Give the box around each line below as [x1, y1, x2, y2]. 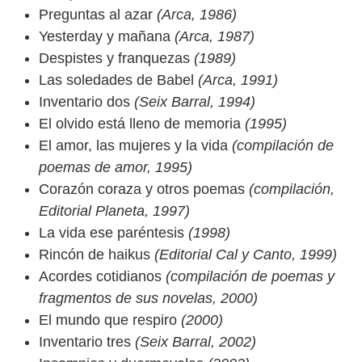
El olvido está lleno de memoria [39, 116, 241, 132]
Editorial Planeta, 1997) [39, 203, 190, 219]
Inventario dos [39, 94, 130, 110]
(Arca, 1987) [170, 28, 255, 44]
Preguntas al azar [39, 6, 153, 23]
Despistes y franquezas [39, 50, 190, 66]
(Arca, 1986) [153, 6, 237, 23]
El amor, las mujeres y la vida [39, 137, 228, 154]
